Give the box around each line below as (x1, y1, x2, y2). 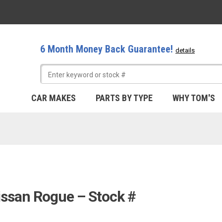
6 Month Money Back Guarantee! (40, 43, 175, 55)
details (175, 47, 195, 54)
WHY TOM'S (172, 93, 215, 103)
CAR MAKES (31, 93, 76, 103)
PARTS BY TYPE (96, 93, 153, 103)
